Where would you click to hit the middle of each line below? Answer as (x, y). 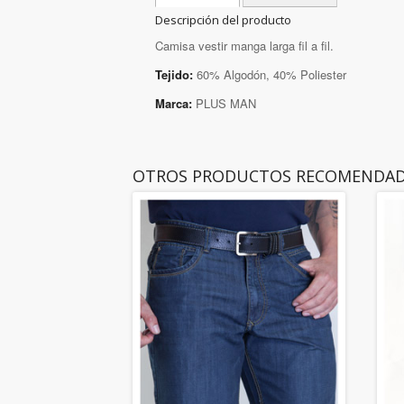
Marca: (174, 104)
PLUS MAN (224, 104)
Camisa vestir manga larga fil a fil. (244, 46)
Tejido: (174, 75)
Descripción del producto (223, 20)
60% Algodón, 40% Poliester (270, 75)
